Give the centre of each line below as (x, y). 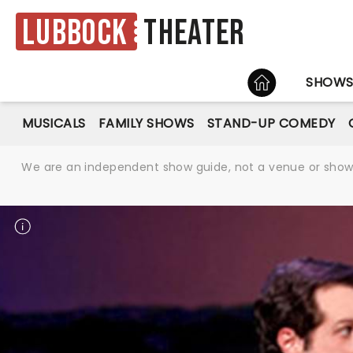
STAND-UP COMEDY (271, 123)
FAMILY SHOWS (146, 123)
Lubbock (75, 33)
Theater (195, 34)
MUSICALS (54, 123)
